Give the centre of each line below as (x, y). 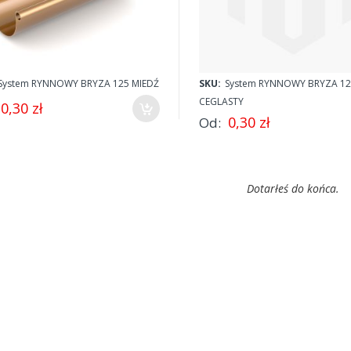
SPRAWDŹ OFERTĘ (240, 23)
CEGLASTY (221, 101)
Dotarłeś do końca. (293, 188)
